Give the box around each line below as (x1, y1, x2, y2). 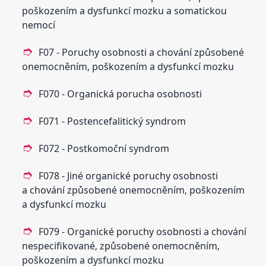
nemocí (22, 18, 56, 31)
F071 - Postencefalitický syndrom (39, 114, 186, 128)
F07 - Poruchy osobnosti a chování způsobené (39, 45, 245, 59)
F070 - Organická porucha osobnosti (39, 87, 202, 100)
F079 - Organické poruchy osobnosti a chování (39, 224, 247, 238)
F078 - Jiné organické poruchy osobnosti (39, 169, 218, 182)
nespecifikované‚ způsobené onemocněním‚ (22, 239, 220, 252)
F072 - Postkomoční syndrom (39, 141, 170, 155)
